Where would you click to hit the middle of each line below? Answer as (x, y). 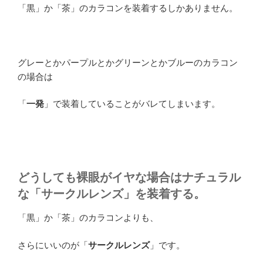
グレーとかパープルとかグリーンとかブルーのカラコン (128, 62)
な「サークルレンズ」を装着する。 (112, 194)
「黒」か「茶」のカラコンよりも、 (88, 218)
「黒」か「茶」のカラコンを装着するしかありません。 (128, 8)
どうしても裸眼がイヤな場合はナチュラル (129, 178)
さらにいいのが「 (53, 245)
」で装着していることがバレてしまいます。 (132, 104)
